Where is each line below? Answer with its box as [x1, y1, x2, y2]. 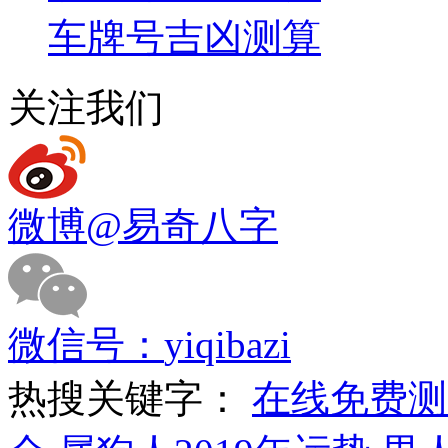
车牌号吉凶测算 [48, 15, 321, 59]
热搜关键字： [8, 376, 252, 420]
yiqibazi [164, 322, 291, 366]
